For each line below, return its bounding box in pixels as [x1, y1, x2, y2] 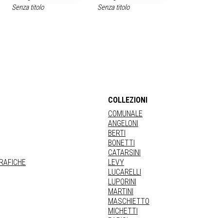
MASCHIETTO [108, 197, 149, 206]
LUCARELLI [108, 167, 141, 177]
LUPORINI [108, 177, 136, 186]
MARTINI [108, 187, 133, 196]
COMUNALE [108, 109, 143, 118]
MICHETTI [108, 206, 138, 216]
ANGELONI [108, 119, 138, 128]
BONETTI [108, 138, 135, 147]
